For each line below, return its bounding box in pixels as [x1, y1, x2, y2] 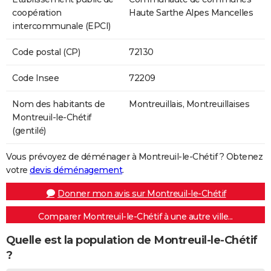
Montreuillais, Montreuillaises [129, 98, 249, 109]
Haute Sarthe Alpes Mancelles [129, 7, 253, 18]
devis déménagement [30, 164, 122, 175]
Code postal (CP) [12, 46, 80, 57]
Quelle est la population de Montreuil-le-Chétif [6, 233, 258, 247]
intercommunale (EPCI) [12, 20, 111, 31]
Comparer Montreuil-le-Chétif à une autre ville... [38, 211, 233, 222]
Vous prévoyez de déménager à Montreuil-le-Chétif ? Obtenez [6, 151, 263, 162]
